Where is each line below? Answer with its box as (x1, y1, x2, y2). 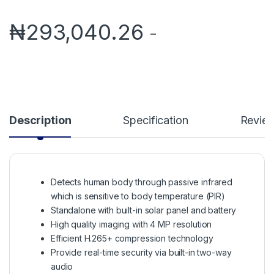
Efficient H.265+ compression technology (51, 232, 213, 243)
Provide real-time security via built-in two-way (51, 246, 232, 257)
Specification (123, 113, 188, 127)
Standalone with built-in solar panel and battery (51, 204, 237, 215)
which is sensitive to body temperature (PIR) (51, 190, 225, 201)
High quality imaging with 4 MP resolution (51, 218, 212, 229)
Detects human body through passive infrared (51, 176, 232, 187)
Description (9, 113, 72, 127)
